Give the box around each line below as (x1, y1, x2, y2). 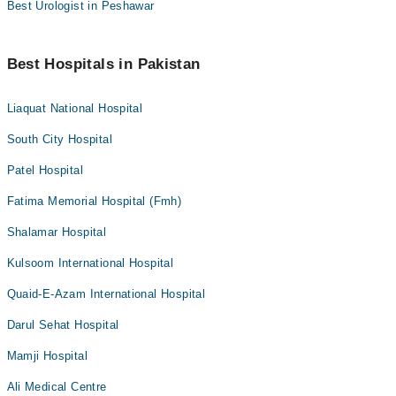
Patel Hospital (6, 164, 83, 177)
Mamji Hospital (6, 349, 88, 362)
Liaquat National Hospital (6, 102, 143, 115)
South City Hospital (6, 133, 112, 146)
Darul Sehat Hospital (6, 318, 119, 331)
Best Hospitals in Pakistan (6, 56, 201, 72)
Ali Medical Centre (6, 380, 107, 393)
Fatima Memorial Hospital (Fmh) (6, 194, 182, 208)
